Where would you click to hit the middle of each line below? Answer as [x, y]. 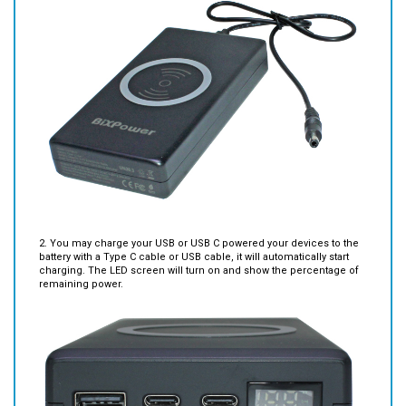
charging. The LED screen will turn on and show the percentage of [199, 244]
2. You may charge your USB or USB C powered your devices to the [199, 217]
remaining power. [81, 257]
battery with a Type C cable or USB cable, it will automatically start [194, 230]
